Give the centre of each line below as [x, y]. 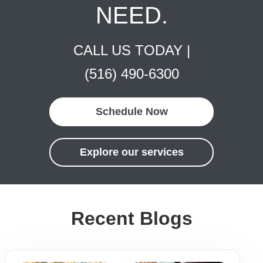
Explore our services [131, 152]
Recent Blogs [131, 218]
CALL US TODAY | [131, 50]
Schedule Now [131, 112]
